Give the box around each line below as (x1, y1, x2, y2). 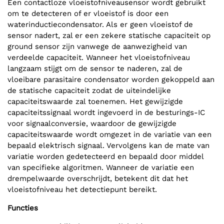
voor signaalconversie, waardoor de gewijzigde (7, 119, 176, 128)
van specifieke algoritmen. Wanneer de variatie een (7, 163, 194, 172)
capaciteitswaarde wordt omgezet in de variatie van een (7, 130, 211, 139)
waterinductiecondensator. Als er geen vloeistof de (7, 20, 193, 29)
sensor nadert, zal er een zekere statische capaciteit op (7, 31, 210, 40)
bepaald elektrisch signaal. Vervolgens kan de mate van (7, 141, 209, 150)
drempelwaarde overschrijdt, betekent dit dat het (7, 174, 188, 183)
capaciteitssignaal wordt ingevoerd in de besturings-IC (7, 108, 205, 117)
